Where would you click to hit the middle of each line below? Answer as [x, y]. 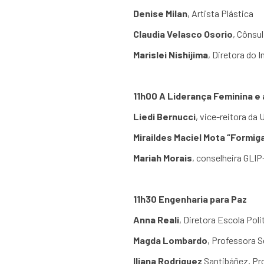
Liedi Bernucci [164, 116]
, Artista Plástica [221, 13]
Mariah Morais [162, 158]
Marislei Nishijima [170, 55]
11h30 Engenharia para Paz [191, 199]
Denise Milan [160, 13]
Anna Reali [156, 220]
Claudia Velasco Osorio [183, 34]
